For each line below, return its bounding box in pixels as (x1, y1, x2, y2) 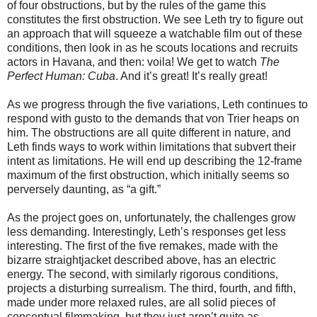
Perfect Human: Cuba (7, 69, 115, 82)
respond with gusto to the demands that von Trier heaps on (7, 112, 299, 125)
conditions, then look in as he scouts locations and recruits (7, 41, 298, 54)
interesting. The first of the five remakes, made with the (7, 239, 278, 252)
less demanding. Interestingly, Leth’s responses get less (7, 225, 286, 238)
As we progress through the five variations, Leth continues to (7, 98, 308, 110)
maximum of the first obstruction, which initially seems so (7, 168, 289, 181)
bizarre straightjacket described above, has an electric (7, 253, 276, 266)
